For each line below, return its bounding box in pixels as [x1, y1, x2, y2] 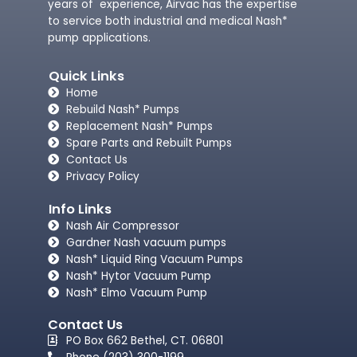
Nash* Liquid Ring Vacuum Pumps [65, 251, 243, 267]
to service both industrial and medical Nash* [48, 13, 288, 29]
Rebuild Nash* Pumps [65, 101, 179, 117]
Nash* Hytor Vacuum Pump [65, 268, 211, 284]
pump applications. [48, 29, 151, 45]
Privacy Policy [65, 168, 139, 184]
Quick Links [49, 66, 124, 85]
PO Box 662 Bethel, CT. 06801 [65, 332, 223, 348]
